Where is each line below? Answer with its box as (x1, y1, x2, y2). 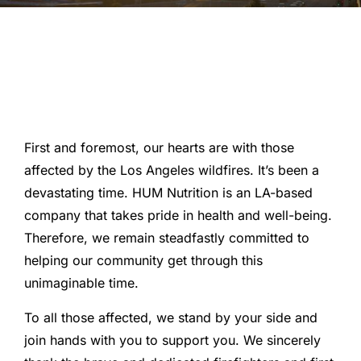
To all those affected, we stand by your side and (24, 309, 317, 326)
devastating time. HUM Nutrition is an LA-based (24, 185, 313, 201)
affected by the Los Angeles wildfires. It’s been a (24, 162, 319, 179)
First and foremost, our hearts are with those (24, 139, 294, 156)
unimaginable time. (24, 275, 139, 292)
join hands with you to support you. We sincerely (24, 331, 321, 348)
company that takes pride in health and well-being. (24, 207, 332, 224)
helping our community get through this (24, 252, 263, 269)
